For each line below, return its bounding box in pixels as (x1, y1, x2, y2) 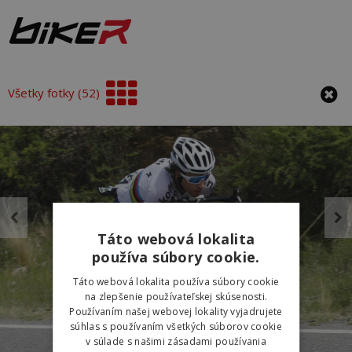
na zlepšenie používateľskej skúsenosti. (84, 290, 268, 303)
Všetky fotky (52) (8, 85, 100, 101)
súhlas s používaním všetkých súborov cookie (70, 320, 282, 333)
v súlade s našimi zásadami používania (85, 335, 267, 348)
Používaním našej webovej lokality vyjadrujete (69, 305, 283, 318)
